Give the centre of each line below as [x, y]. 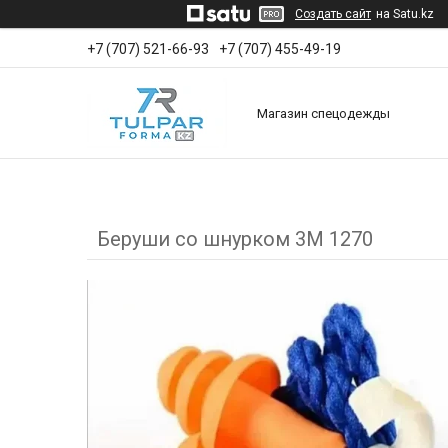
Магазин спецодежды [323, 113]
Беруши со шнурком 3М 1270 [235, 239]
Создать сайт [333, 14]
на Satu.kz [405, 14]
